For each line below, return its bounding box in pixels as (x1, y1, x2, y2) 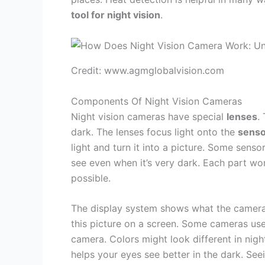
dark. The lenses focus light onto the (71, 125, 238, 138)
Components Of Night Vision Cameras (71, 95, 242, 107)
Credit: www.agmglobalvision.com (71, 64, 224, 76)
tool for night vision (71, 9, 160, 21)
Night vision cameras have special (71, 110, 227, 122)
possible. (71, 172, 111, 184)
